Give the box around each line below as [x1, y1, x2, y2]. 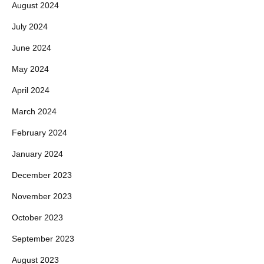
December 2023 [12, 170, 72, 180]
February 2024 [12, 128, 67, 137]
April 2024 [12, 85, 49, 95]
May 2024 [12, 64, 49, 74]
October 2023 [12, 213, 63, 222]
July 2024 [12, 22, 48, 31]
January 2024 [12, 149, 63, 159]
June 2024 [12, 43, 51, 52]
